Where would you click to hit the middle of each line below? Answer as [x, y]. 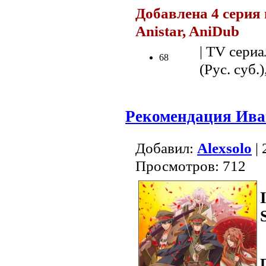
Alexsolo [224, 148]
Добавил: [166, 148]
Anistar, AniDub [189, 31]
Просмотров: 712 [191, 166]
